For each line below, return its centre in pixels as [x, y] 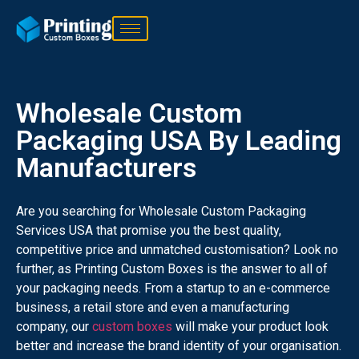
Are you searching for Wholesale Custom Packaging [161, 211]
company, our [54, 326]
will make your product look [250, 326]
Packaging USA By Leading [179, 140]
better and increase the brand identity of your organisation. [179, 345]
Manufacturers [106, 167]
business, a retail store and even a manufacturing [153, 307]
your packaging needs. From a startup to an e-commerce [173, 288]
